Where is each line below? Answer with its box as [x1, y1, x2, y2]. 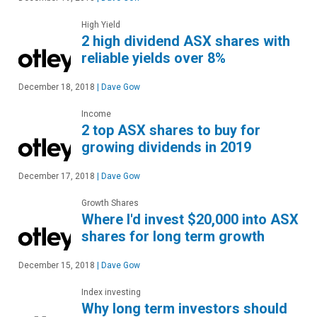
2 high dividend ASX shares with [81, 33, 290, 50]
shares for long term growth [81, 228, 265, 246]
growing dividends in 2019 [81, 139, 251, 156]
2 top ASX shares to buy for [81, 122, 260, 139]
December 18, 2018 [18, 82, 95, 93]
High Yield [81, 20, 120, 30]
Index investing [81, 287, 141, 298]
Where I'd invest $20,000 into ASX [81, 211, 299, 229]
